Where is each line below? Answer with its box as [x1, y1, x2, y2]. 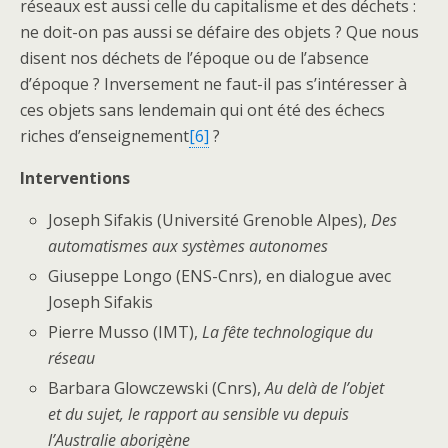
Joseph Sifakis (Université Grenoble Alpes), [48, 208, 372, 231]
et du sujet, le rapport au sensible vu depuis [48, 403, 350, 426]
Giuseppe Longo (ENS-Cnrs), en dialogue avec [48, 264, 392, 287]
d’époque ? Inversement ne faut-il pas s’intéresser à [20, 72, 407, 95]
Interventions [20, 166, 130, 189]
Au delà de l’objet [265, 377, 385, 400]
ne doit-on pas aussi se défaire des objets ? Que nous [20, 20, 419, 43]
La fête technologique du [202, 321, 374, 344]
